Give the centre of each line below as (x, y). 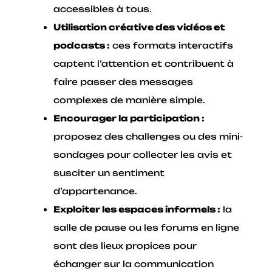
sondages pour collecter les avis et (143, 155)
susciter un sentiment (109, 173)
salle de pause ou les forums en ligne (147, 228)
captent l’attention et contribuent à (144, 64)
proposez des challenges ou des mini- (148, 137)
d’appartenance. (96, 191)
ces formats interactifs (172, 46)
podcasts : (82, 46)
